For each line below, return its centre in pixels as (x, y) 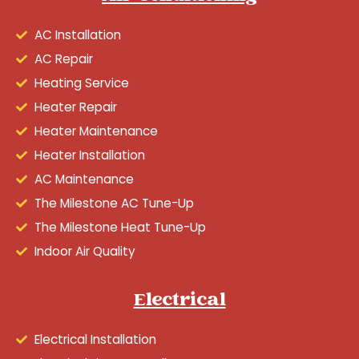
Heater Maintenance (96, 131)
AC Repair (63, 58)
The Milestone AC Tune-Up (114, 203)
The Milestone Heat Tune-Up (120, 227)
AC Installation (77, 34)
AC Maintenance (84, 179)
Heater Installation (89, 155)
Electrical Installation (95, 339)
